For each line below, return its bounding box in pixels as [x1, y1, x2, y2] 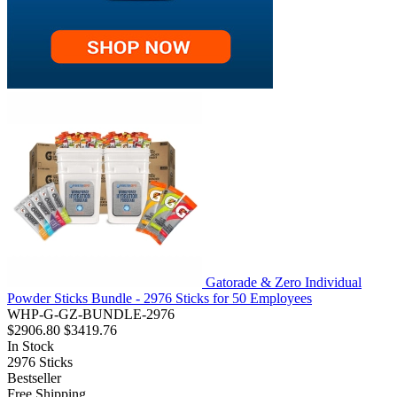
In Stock [7, 339, 54, 354]
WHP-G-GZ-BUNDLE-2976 [7, 307, 175, 323]
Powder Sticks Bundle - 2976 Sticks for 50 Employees [7, 291, 312, 307]
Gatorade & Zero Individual [206, 275, 362, 291]
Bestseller [7, 370, 61, 386]
